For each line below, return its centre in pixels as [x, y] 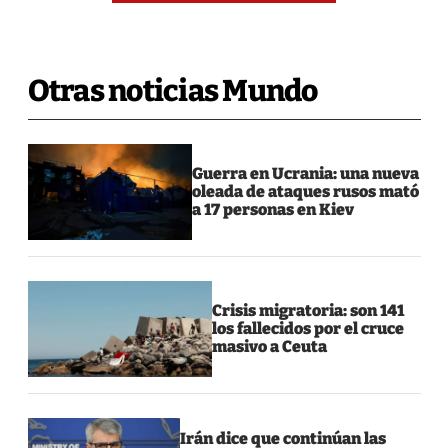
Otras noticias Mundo [172, 90]
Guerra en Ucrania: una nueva [306, 173]
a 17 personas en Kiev [273, 209]
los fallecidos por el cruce [308, 328]
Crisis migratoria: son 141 [308, 310]
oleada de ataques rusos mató [306, 191]
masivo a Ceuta [270, 346]
